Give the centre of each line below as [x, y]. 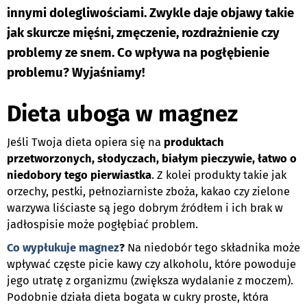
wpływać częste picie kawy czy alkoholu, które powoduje [151, 264]
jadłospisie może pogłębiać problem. [102, 224]
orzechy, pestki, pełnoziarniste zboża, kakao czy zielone [148, 191]
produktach [193, 142]
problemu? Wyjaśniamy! [76, 72]
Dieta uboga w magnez [122, 113]
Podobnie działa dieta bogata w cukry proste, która [138, 297]
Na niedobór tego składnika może [214, 247]
